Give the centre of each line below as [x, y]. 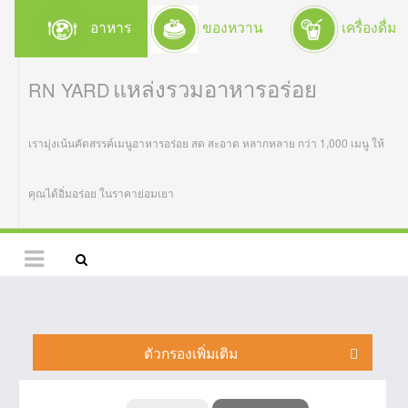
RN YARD [69, 90]
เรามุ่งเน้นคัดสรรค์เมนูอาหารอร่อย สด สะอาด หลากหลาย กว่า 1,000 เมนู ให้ [206, 143]
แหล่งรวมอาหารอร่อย [215, 88]
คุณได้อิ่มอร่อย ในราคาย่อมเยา [102, 193]
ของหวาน [231, 27]
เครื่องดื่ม [367, 27]
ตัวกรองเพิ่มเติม [191, 352]
